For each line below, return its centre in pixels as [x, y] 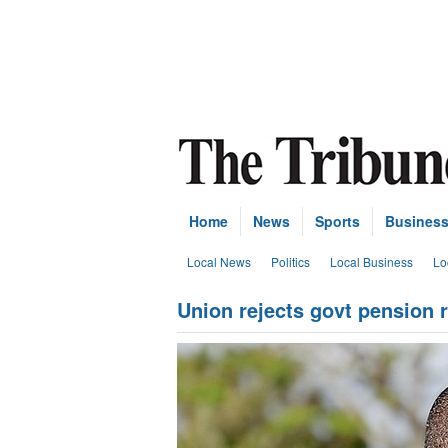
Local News [219, 261]
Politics [290, 261]
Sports [337, 221]
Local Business [371, 261]
